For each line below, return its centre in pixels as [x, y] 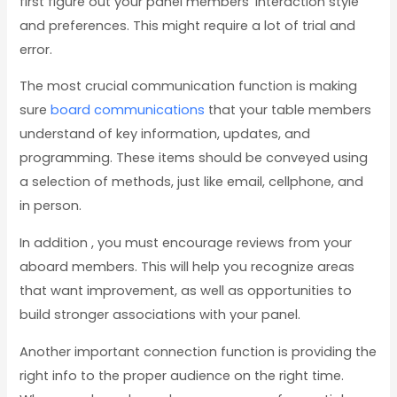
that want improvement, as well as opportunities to [186, 291]
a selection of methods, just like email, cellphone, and [192, 182]
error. [36, 49]
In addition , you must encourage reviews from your [186, 243]
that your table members [288, 110]
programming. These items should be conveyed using [194, 158]
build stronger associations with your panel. [160, 315]
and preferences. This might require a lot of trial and [188, 25]
